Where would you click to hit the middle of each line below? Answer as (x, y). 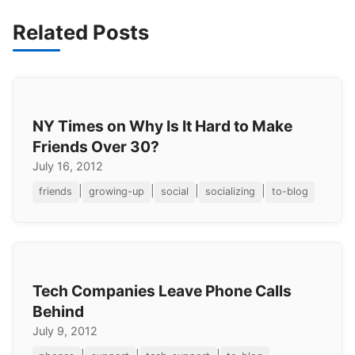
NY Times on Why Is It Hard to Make (162, 126)
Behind (58, 311)
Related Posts (81, 32)
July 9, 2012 (65, 330)
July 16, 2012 (68, 166)
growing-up (116, 192)
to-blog (290, 192)
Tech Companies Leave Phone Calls (162, 290)
